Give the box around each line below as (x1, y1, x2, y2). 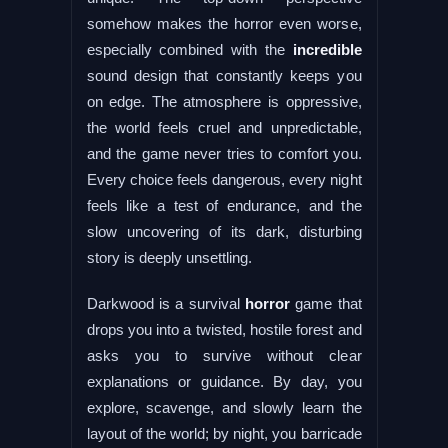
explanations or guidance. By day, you (86, 372, 362, 390)
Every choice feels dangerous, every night (86, 170, 362, 188)
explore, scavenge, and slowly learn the (86, 398, 362, 416)
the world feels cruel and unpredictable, (86, 118, 362, 136)
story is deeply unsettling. (86, 248, 252, 266)
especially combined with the (86, 40, 293, 58)
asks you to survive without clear (86, 346, 362, 364)
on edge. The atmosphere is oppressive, (86, 92, 362, 110)
